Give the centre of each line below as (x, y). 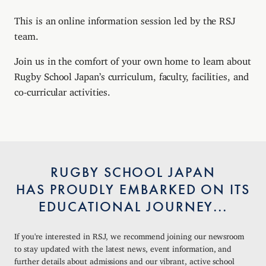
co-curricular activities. (63, 89)
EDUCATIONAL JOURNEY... (133, 207)
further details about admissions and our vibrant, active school (125, 259)
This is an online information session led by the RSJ (125, 19)
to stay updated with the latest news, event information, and (123, 247)
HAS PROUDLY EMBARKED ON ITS (133, 190)
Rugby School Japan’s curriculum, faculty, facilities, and (132, 74)
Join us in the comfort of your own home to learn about (133, 58)
